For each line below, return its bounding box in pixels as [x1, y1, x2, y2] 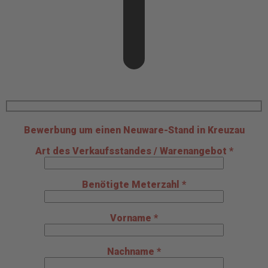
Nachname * [107, 246, 161, 258]
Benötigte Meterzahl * [82, 179, 186, 191]
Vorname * [110, 212, 158, 224]
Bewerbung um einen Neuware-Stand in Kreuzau [23, 124, 245, 136]
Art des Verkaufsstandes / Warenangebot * [35, 145, 233, 157]
